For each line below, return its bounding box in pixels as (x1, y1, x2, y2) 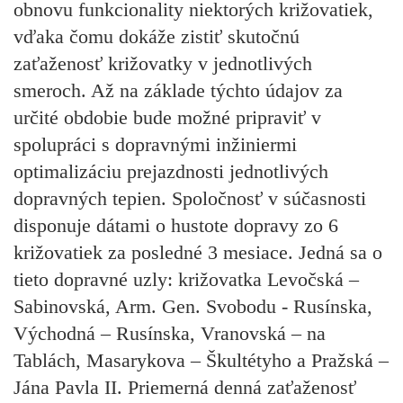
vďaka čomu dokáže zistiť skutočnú (13, 24, 300, 48)
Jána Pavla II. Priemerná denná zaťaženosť (13, 375, 356, 399)
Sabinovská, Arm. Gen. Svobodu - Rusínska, (13, 294, 372, 318)
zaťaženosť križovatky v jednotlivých (13, 51, 312, 75)
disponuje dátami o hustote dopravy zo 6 (13, 213, 338, 237)
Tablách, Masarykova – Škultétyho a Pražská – (13, 348, 389, 372)
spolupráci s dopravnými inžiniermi (13, 132, 297, 156)
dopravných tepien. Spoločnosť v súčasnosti (13, 186, 366, 210)
